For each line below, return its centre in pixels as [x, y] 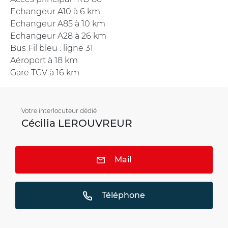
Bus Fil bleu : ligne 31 [52, 48]
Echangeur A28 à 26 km [58, 36]
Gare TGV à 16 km [45, 72]
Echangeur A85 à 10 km [58, 23]
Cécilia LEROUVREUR [77, 123]
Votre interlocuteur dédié [59, 110]
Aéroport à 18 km [44, 60]
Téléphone [123, 195]
